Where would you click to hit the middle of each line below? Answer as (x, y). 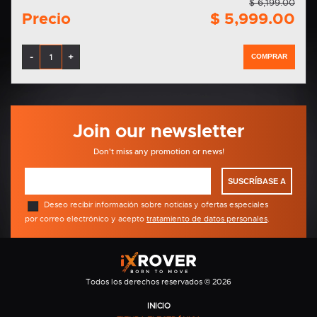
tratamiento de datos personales (207, 219)
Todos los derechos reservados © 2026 (158, 282)
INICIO (158, 306)
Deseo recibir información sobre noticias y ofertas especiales (156, 204)
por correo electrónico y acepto (86, 219)
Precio (46, 19)
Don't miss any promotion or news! (158, 152)
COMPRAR (269, 57)
